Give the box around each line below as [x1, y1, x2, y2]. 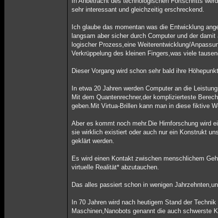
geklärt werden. [72, 137, 115, 145]
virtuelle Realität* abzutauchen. [72, 163, 160, 171]
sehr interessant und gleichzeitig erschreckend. [72, 6, 205, 13]
